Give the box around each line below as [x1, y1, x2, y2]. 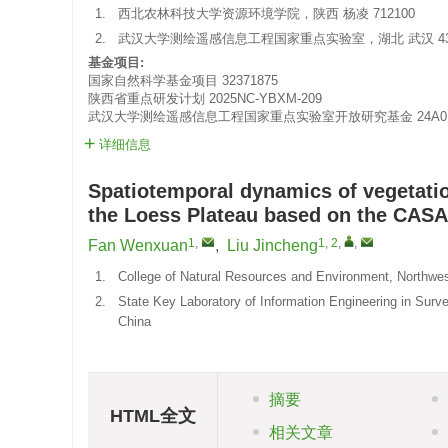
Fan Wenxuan [88, 237, 188, 254]
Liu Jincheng [227, 237, 318, 254]
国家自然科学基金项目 [88, 73, 218, 88]
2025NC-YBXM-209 [209, 91, 322, 106]
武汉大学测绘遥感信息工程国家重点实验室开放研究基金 [88, 109, 413, 124]
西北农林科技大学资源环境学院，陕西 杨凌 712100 [118, 6, 415, 21]
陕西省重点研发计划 [88, 91, 205, 106]
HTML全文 [109, 405, 196, 426]
